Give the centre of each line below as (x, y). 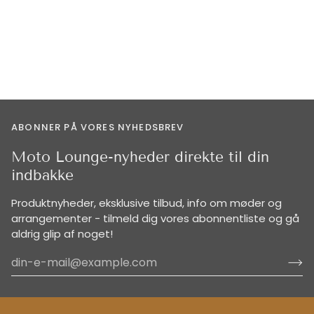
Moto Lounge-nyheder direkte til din (140, 157)
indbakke (42, 175)
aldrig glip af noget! (62, 233)
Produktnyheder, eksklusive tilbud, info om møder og (146, 203)
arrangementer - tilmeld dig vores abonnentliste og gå (155, 218)
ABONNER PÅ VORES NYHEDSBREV (98, 127)
